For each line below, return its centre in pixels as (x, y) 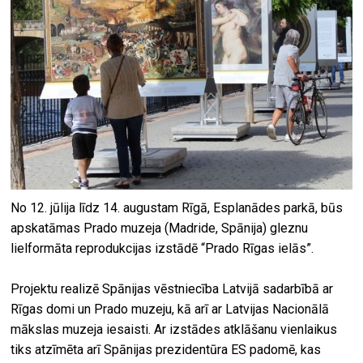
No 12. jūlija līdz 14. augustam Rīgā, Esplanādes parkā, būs (177, 207)
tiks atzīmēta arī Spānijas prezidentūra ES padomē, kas (166, 349)
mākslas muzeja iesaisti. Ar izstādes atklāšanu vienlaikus (174, 329)
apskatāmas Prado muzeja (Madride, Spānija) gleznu (160, 228)
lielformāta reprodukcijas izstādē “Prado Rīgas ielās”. (162, 248)
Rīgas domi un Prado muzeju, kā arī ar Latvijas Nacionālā (170, 309)
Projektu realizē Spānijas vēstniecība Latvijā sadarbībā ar (172, 288)
